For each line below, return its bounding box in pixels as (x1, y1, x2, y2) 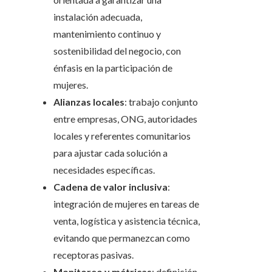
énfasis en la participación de (53, 62, 172, 74)
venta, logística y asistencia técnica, (53, 215, 200, 227)
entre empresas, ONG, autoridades (53, 113, 197, 125)
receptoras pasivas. (53, 249, 134, 261)
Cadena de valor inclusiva (53, 181, 168, 193)
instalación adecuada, (53, 11, 142, 23)
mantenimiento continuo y (53, 28, 161, 40)
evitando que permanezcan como (53, 232, 190, 244)
